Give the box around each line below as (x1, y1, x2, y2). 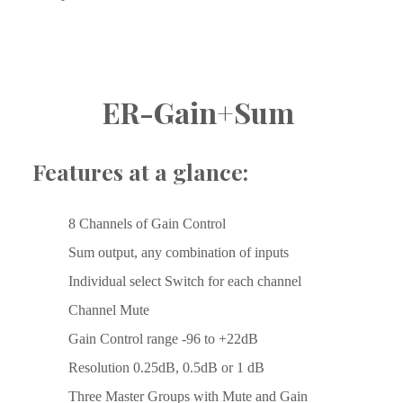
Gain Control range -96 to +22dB (68, 331, 258, 347)
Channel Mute (68, 302, 149, 318)
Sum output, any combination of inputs (68, 245, 289, 261)
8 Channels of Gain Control (68, 216, 226, 232)
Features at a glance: (32, 157, 248, 187)
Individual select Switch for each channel (68, 273, 301, 290)
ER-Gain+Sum (103, 93, 300, 132)
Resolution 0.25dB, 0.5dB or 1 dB (68, 360, 264, 376)
